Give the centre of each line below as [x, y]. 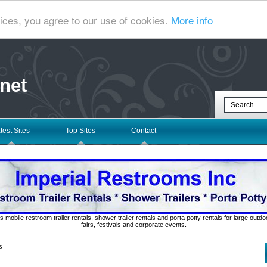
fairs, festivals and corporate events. [133, 225]
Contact [144, 131]
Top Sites [80, 131]
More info [192, 20]
